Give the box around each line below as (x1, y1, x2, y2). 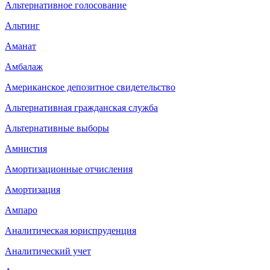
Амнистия (5, 143, 47, 154)
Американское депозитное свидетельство (5, 81, 175, 92)
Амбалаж (5, 61, 43, 72)
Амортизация (5, 184, 60, 195)
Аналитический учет (5, 245, 91, 256)
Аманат (5, 40, 36, 51)
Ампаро (5, 204, 37, 215)
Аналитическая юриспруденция (5, 225, 136, 236)
